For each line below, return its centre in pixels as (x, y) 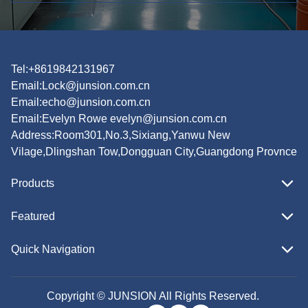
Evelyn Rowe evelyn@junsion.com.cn (134, 118)
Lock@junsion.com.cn (96, 85)
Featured (33, 216)
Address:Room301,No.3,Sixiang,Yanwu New (121, 135)
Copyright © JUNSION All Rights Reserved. (154, 296)
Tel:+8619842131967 (63, 69)
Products (33, 183)
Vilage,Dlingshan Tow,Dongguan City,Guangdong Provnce (154, 151)
